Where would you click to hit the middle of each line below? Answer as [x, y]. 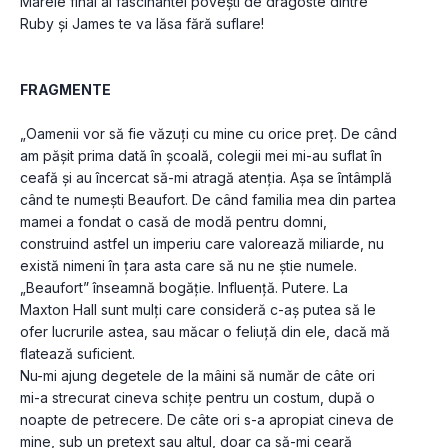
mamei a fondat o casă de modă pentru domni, [173, 222]
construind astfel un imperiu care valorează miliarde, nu [202, 244]
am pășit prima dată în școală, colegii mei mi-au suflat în [201, 156]
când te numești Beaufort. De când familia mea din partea [208, 200]
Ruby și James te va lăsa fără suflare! [142, 24]
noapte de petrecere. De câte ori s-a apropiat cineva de [207, 420]
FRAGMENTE [65, 90]
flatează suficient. [79, 354]
